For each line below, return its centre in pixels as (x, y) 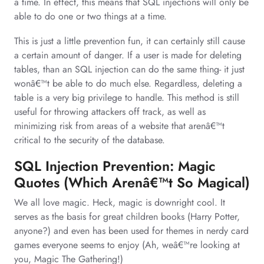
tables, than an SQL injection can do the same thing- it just (129, 69)
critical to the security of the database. (90, 140)
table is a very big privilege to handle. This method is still (127, 97)
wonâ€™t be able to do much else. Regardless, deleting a (128, 83)
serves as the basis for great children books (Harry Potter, (127, 216)
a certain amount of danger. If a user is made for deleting (128, 55)
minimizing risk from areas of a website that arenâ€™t (119, 126)
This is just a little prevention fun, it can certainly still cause (130, 41)
